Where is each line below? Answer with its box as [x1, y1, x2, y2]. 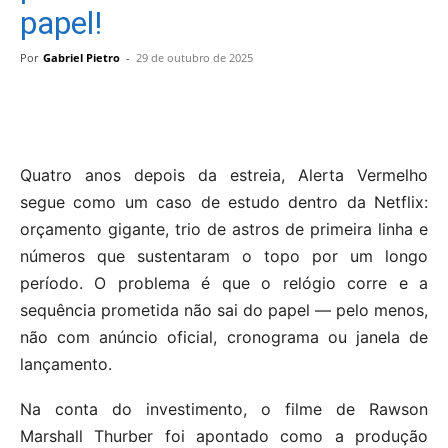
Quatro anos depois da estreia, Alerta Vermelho [20, 164, 428, 185]
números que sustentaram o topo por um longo [20, 245, 428, 266]
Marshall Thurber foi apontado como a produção [20, 425, 428, 446]
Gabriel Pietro [43, 49, 120, 65]
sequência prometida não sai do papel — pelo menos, [20, 299, 428, 320]
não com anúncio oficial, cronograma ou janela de [20, 326, 428, 347]
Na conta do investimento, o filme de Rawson [20, 398, 428, 419]
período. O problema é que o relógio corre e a [20, 272, 428, 293]
